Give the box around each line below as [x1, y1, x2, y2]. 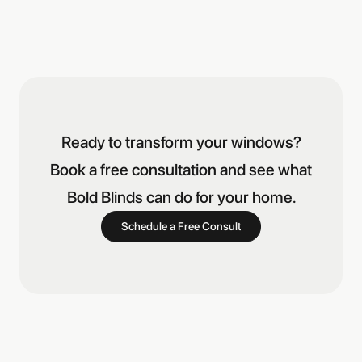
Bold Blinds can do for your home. [66, 187, 296, 207]
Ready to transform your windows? [61, 132, 301, 152]
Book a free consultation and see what [50, 159, 312, 179]
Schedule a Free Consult [121, 219, 241, 233]
